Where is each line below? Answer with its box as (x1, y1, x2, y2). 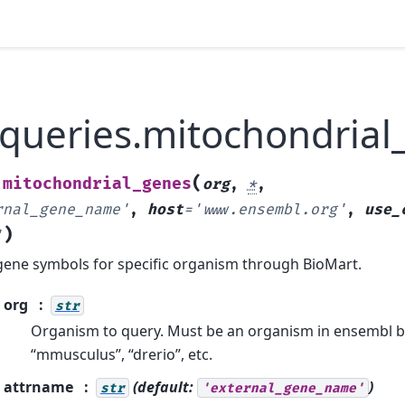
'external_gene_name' (201, 380, 364, 396)
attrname (3, 376, 73, 397)
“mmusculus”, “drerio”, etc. (30, 344, 212, 364)
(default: (128, 376, 197, 397)
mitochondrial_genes (2, 174, 192, 194)
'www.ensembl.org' (192, 201, 346, 220)
